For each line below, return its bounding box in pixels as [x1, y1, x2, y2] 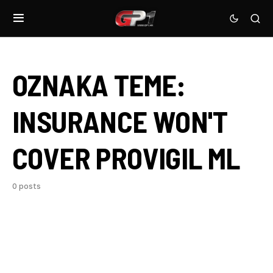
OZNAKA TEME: [12, 67, 186, 102]
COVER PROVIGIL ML [12, 140, 240, 175]
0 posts [12, 182, 41, 191]
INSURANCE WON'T [12, 104, 227, 139]
